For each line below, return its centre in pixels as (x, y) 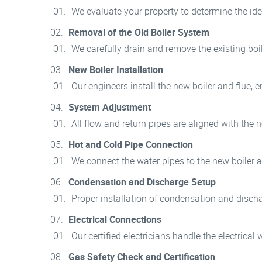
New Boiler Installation (116, 69)
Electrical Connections (115, 219)
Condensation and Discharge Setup (142, 182)
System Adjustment (110, 107)
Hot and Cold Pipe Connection (131, 144)
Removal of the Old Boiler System (139, 32)
